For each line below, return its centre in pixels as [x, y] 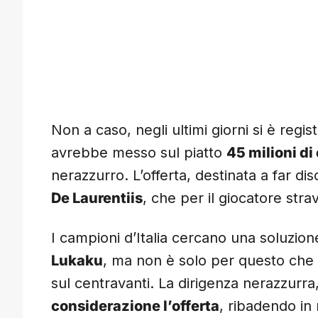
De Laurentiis [97, 198]
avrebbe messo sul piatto [139, 153]
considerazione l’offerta [135, 306]
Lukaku [77, 261]
